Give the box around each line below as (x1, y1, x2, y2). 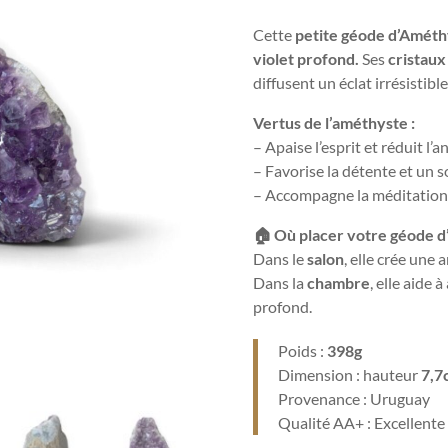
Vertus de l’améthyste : (253, 113, 416, 133)
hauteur (363, 365, 422, 385)
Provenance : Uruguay (278, 389, 431, 409)
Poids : (278, 341, 328, 361)
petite (295, 25, 339, 45)
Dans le (253, 249, 308, 269)
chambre (307, 273, 371, 293)
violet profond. (253, 49, 360, 69)
